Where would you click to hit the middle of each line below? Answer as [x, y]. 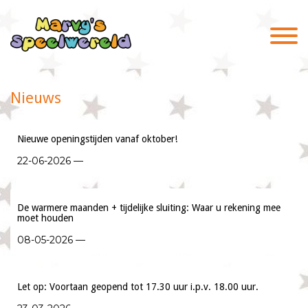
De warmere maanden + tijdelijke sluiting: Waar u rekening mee [149, 208]
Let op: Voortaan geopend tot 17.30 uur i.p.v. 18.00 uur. [138, 287]
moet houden [45, 218]
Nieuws [36, 98]
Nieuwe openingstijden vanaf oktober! [97, 139]
